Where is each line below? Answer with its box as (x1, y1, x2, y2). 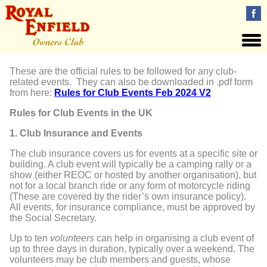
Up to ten (10, 233, 50, 243)
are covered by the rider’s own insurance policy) (42, 191, 244, 201)
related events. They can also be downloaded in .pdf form (10, 77, 253, 87)
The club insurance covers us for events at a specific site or (10, 148, 257, 159)
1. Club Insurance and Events (10, 128, 142, 138)
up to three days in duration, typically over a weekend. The (10, 244, 254, 254)
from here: (10, 88, 54, 98)
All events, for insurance (10, 202, 113, 212)
